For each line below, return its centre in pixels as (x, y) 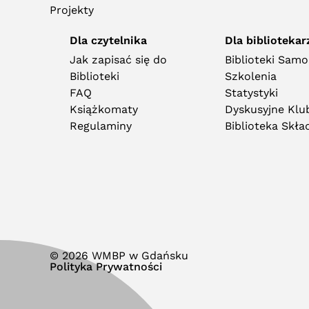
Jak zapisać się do (118, 60)
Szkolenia (250, 76)
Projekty (72, 10)
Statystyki (251, 93)
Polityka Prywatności (106, 267)
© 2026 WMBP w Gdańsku (119, 256)
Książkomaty (103, 109)
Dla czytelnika (108, 40)
